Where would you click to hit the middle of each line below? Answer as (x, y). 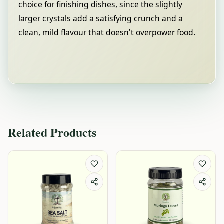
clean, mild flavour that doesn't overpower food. (107, 32)
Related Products (52, 132)
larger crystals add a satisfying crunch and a (101, 18)
